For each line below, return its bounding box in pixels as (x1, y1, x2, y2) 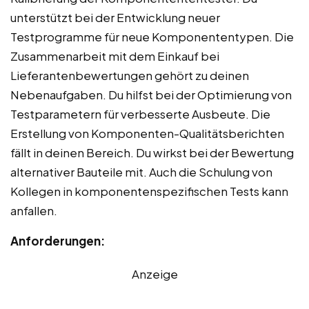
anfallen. (10, 203, 57, 219)
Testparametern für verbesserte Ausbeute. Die (10, 106, 270, 122)
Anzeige (131, 266, 178, 282)
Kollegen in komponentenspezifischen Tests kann (10, 183, 288, 199)
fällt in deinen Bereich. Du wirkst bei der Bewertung (10, 145, 294, 161)
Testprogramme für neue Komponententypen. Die (10, 29, 294, 45)
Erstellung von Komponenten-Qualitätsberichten (10, 126, 284, 141)
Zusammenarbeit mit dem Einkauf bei (10, 48, 219, 64)
